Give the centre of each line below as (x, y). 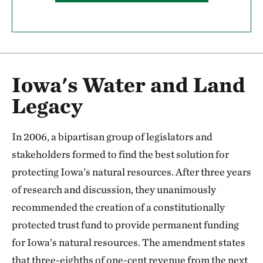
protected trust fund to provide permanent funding (125, 225)
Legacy (47, 106)
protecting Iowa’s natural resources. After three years (131, 172)
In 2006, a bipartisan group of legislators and (112, 136)
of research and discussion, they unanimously (114, 189)
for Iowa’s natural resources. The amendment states (129, 242)
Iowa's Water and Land (129, 85)
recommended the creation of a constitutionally (118, 207)
